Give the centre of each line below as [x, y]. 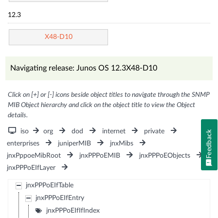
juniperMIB [75, 143]
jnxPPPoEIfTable [49, 185]
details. [18, 115]
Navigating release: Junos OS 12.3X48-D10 [84, 68]
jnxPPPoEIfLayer [31, 168]
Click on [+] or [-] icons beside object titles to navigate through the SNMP [109, 95]
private [154, 131]
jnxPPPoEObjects [164, 155]
